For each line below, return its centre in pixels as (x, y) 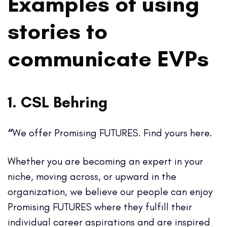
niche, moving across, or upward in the (92, 176)
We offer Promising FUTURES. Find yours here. (112, 133)
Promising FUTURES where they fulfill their (100, 206)
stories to (58, 31)
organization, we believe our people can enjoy (110, 191)
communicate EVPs (108, 58)
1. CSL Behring (58, 102)
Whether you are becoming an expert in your (105, 161)
